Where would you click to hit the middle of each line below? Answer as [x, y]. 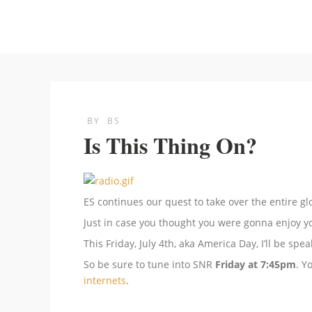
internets [105, 280]
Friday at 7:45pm [256, 264]
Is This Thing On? [170, 145]
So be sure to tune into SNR [149, 264]
